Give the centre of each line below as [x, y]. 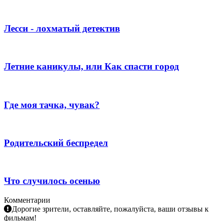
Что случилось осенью [52, 181]
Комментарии [27, 200]
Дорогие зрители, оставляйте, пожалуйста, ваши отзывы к [110, 209]
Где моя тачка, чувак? [52, 105]
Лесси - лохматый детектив [62, 28]
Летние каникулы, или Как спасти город [92, 67]
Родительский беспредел [56, 143]
